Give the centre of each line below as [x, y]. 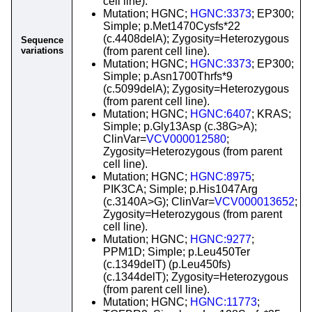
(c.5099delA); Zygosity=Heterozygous [196, 89]
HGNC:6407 [221, 114]
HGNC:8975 [221, 177]
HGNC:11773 [224, 302]
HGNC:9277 [221, 239]
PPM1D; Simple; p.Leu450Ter [177, 252]
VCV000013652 [255, 202]
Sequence [42, 40]
